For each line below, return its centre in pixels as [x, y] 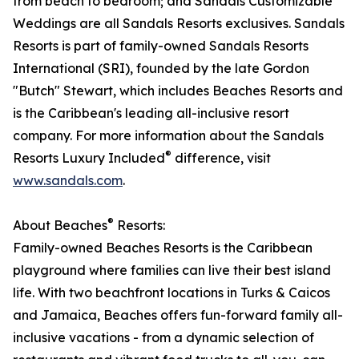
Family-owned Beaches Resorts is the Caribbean [163, 248]
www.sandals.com [68, 181]
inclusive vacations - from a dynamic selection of [163, 338]
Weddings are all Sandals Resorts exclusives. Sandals [179, 24]
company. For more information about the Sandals [168, 136]
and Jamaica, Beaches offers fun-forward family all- [178, 315]
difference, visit [221, 158]
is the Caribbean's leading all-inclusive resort [151, 113]
